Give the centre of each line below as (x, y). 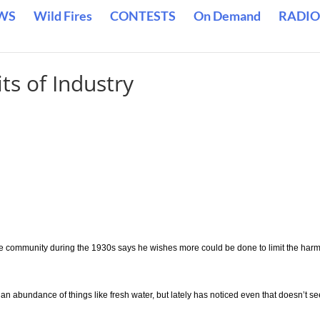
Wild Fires (63, 16)
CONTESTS (143, 16)
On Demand (227, 16)
